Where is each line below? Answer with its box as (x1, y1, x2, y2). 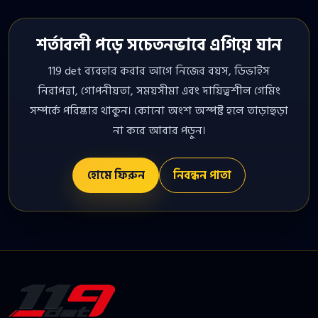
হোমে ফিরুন (87, 165, 145, 185)
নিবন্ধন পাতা (172, 166, 231, 185)
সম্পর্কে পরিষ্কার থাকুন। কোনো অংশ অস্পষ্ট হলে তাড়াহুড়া (30, 102, 288, 121)
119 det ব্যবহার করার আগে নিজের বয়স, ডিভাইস (48, 62, 270, 81)
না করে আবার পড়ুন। (112, 121, 206, 141)
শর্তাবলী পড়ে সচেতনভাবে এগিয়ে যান (35, 32, 283, 60)
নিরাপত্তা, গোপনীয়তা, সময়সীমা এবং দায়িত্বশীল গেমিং (38, 82, 280, 101)
